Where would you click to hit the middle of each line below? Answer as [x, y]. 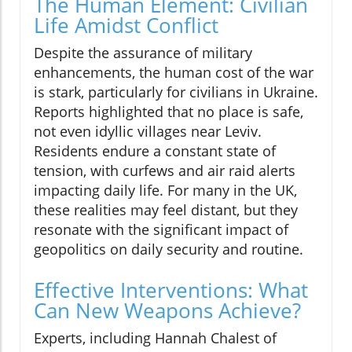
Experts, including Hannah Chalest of [155, 338]
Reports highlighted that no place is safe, [169, 112]
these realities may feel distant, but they [166, 210]
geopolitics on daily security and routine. [169, 249]
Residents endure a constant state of [155, 151]
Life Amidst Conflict [126, 26]
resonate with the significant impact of [161, 230]
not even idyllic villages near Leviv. [148, 132]
